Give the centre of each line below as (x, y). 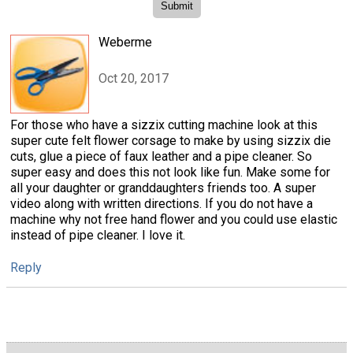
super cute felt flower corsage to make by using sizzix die (171, 140)
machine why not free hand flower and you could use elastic (174, 219)
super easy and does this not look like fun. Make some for (170, 172)
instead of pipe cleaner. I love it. (98, 235)
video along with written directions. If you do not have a (162, 203)
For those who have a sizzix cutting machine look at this (164, 124)
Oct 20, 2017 (134, 79)
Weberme (125, 42)
